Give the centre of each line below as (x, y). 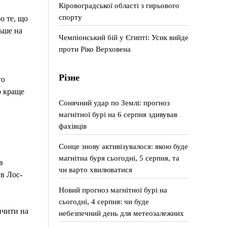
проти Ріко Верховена (95, 49)
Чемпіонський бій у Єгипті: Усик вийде (124, 37)
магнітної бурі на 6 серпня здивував (118, 114)
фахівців (73, 126)
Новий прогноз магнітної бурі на (113, 190)
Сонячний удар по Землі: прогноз (115, 103)
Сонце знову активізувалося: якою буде (124, 146)
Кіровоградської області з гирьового (119, 5)
